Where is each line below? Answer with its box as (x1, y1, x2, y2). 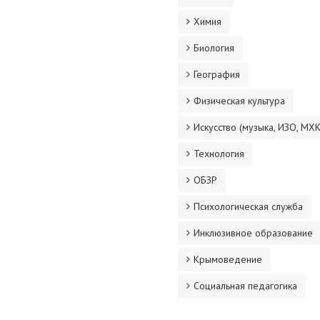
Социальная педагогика (194, 279, 297, 292)
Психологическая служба (194, 200, 303, 213)
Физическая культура (194, 94, 285, 107)
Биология (194, 41, 234, 54)
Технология (194, 147, 244, 160)
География (194, 68, 240, 81)
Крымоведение (194, 253, 262, 266)
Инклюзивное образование (194, 226, 313, 239)
